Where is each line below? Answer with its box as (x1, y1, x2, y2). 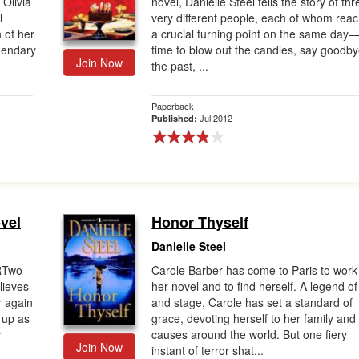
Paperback (151, 99, 195, 112)
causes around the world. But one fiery (151, 326, 348, 342)
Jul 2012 (200, 111, 233, 124)
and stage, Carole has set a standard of (151, 294, 353, 310)
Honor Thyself (151, 212, 249, 232)
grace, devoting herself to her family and (151, 310, 357, 326)
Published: (151, 112, 200, 124)
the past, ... (151, 58, 209, 74)
